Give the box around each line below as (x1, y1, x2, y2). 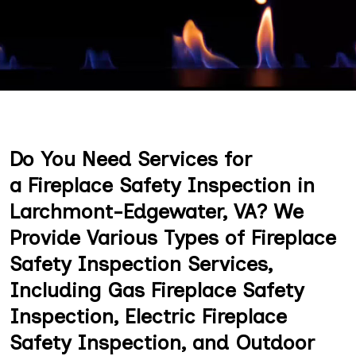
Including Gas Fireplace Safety (10, 277, 304, 303)
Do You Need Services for (10, 146, 252, 172)
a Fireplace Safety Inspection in (10, 172, 315, 198)
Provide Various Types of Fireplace (10, 225, 336, 250)
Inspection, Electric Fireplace (10, 304, 287, 329)
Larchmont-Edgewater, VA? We (10, 199, 304, 224)
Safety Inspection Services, (10, 251, 273, 277)
